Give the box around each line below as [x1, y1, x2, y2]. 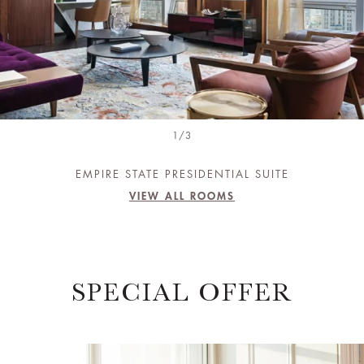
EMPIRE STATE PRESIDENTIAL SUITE [75, 169, 289, 180]
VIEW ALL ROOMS [129, 191, 235, 201]
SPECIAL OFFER [71, 277, 292, 307]
